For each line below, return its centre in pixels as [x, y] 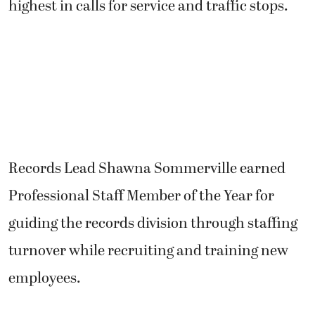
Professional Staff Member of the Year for [141, 197]
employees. [45, 279]
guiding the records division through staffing [153, 224]
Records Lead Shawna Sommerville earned [147, 169]
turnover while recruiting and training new [148, 251]
